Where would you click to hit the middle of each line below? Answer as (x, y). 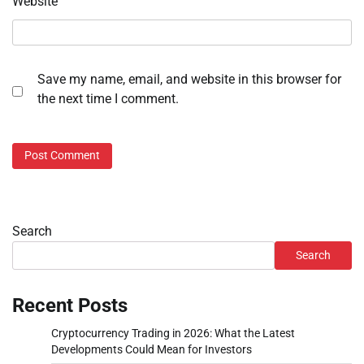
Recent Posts (70, 305)
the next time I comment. (108, 99)
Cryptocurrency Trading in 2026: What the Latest (173, 333)
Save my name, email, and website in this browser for (189, 80)
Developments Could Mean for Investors (152, 349)
